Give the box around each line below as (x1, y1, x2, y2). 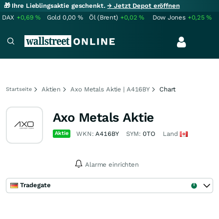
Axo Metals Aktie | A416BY (70, 86, 150, 93)
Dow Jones (153, 14, 186, 21)
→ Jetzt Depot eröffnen (107, 2, 180, 9)
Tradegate (20, 181, 51, 189)
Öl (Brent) (89, 14, 118, 21)
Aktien (42, 86, 61, 93)
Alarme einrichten (85, 161, 139, 168)
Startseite (6, 86, 32, 92)
